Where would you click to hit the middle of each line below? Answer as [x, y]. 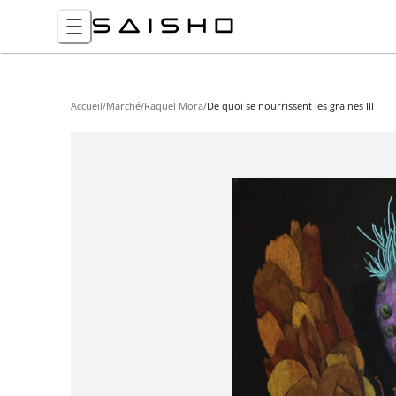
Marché [123, 106]
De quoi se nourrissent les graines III [290, 106]
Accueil [87, 106]
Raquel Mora [174, 106]
